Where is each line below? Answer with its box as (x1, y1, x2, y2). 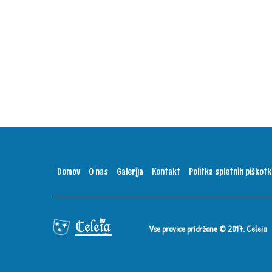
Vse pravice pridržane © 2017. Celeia (149, 223, 270, 234)
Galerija (117, 166, 143, 178)
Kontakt (152, 166, 180, 178)
